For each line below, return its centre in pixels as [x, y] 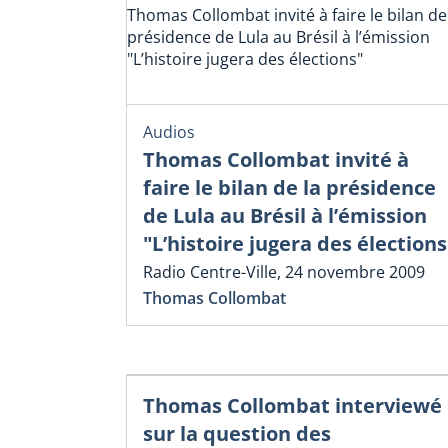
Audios [169, 132]
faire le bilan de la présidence [289, 188]
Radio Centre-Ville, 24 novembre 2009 [284, 272]
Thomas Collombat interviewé [292, 405]
